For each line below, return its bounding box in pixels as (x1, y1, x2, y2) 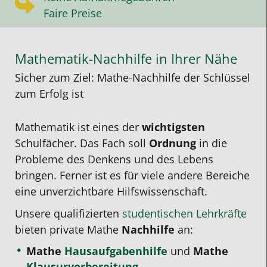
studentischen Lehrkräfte (122, 206, 247, 221)
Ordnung (149, 136, 196, 151)
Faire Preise (44, 6, 102, 21)
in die (196, 136, 227, 151)
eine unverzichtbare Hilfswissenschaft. (15, 184, 207, 199)
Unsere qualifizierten (15, 206, 122, 221)
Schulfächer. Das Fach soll (15, 136, 149, 151)
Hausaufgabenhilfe (64, 244, 168, 259)
